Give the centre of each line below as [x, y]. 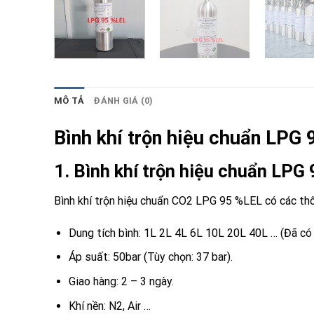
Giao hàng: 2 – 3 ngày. [121, 282]
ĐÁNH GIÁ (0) [124, 100]
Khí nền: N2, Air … [109, 306]
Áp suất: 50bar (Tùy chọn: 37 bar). [150, 257]
